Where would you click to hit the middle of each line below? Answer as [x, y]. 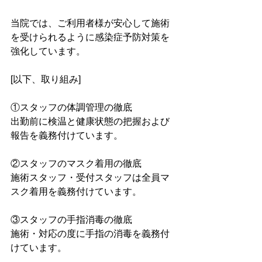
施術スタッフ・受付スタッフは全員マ [90, 177]
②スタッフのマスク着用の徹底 [76, 163]
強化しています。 [48, 51]
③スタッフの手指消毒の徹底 [71, 220]
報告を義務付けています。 [67, 135]
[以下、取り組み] [46, 79]
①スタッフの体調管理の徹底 [71, 107]
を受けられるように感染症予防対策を [90, 37]
